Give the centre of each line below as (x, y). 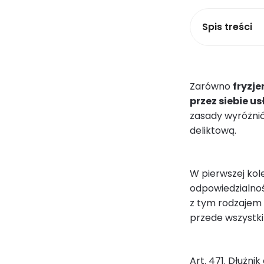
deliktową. (213, 131)
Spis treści (227, 27)
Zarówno (211, 87)
